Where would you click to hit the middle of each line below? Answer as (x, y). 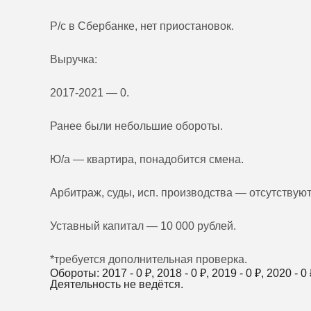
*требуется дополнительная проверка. (149, 259)
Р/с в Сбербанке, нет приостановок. (142, 26)
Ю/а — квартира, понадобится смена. (147, 159)
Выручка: (74, 59)
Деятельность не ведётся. (117, 284)
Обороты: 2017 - (93, 273)
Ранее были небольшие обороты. (136, 126)
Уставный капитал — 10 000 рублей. (143, 226)
